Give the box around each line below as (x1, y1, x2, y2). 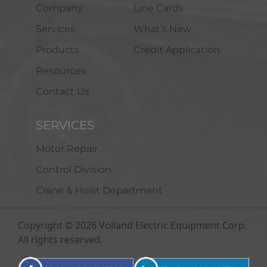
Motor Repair (36, 143, 98, 155)
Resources (36, 65, 86, 77)
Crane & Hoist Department (36, 185, 163, 197)
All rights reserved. (18, 233, 103, 247)
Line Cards (133, 2, 184, 14)
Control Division (36, 164, 111, 176)
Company (36, 2, 83, 14)
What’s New (133, 23, 191, 35)
